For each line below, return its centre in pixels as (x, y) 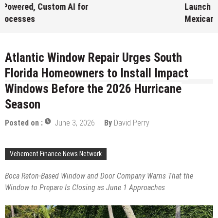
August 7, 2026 (47, 33)
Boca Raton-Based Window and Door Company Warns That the (99, 176)
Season (23, 105)
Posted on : (25, 123)
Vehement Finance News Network (56, 154)
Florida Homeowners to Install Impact (97, 73)
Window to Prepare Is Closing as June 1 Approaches (85, 188)
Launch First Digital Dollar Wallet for (81, 7)
